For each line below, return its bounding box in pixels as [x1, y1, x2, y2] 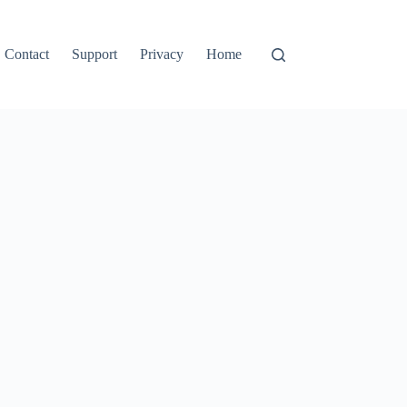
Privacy [140, 46, 184, 62]
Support [72, 46, 118, 62]
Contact [5, 46, 50, 62]
